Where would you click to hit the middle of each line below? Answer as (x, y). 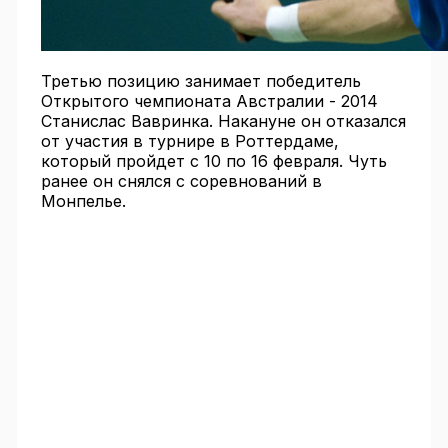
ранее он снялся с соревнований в (181, 181)
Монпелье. (83, 201)
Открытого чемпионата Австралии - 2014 (209, 101)
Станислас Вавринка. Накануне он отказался (223, 121)
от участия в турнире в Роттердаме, (189, 141)
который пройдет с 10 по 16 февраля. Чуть (213, 161)
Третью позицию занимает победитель (200, 81)
